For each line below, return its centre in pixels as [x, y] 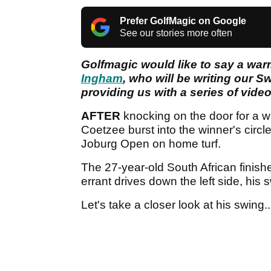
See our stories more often [176, 33]
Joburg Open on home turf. [151, 143]
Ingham [102, 78]
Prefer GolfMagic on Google [183, 21]
